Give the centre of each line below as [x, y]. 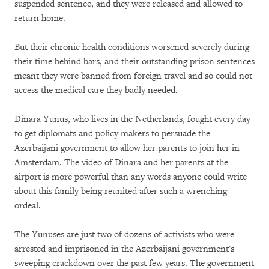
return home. [41, 18]
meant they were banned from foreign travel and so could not [133, 76]
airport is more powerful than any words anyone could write [131, 177]
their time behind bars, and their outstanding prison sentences [134, 62]
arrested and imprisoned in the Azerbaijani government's [124, 249]
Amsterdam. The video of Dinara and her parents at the [121, 162]
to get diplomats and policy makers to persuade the [112, 134]
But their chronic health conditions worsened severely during [132, 47]
